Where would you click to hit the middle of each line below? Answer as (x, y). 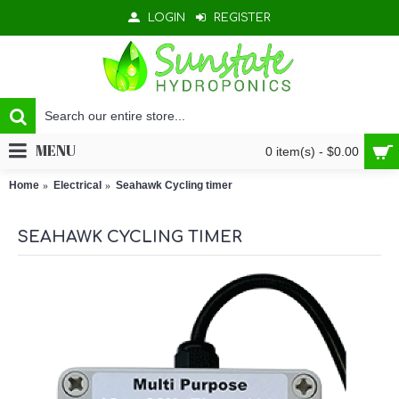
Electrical (77, 185)
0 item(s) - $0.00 (312, 151)
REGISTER (242, 18)
